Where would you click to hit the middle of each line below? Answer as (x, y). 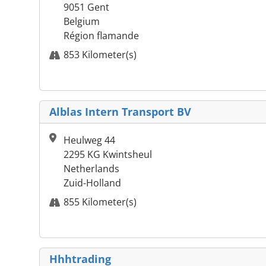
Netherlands (91, 169)
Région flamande (101, 36)
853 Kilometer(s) (100, 55)
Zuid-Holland (92, 183)
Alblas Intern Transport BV (120, 112)
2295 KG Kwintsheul (108, 155)
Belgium (82, 22)
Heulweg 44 (89, 140)
